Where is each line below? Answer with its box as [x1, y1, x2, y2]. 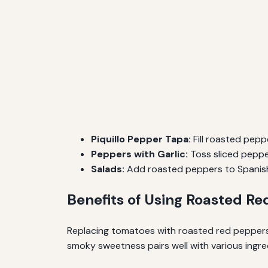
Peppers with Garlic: [91, 147, 188, 160]
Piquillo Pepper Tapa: [91, 132, 191, 145]
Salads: [91, 162, 124, 175]
